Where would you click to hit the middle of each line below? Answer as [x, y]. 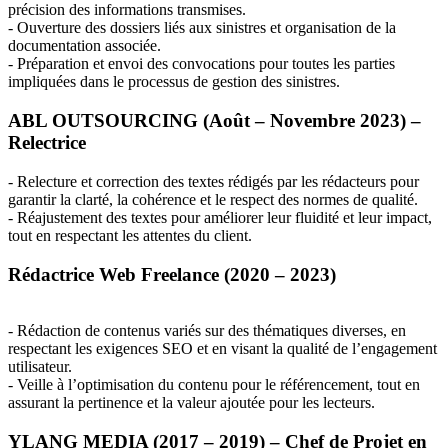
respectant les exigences [85, 349]
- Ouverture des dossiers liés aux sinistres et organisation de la [202, 28]
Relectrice [47, 143]
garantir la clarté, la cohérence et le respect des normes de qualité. [213, 199]
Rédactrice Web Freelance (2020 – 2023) [172, 274]
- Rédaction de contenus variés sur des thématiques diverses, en [207, 331]
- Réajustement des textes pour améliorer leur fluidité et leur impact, [220, 217]
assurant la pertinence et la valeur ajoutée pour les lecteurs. [191, 403]
